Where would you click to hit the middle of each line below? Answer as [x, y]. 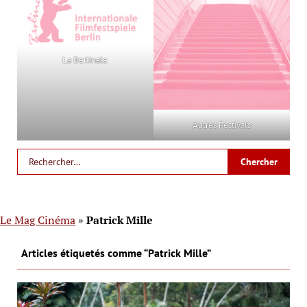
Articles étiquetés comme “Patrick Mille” [115, 253]
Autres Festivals [222, 125]
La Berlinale [85, 60]
